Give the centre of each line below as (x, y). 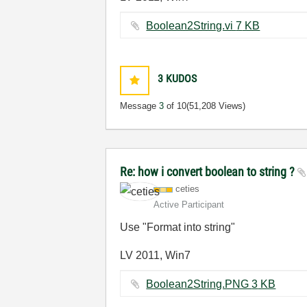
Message (140, 106)
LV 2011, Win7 (156, 255)
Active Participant (189, 205)
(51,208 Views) (216, 106)
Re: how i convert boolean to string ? (209, 172)
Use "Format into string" (178, 227)
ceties (188, 189)
